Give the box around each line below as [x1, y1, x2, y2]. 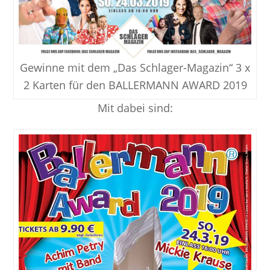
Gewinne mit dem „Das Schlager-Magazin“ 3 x [20, 60, 250, 75]
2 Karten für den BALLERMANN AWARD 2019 [23, 77, 247, 92]
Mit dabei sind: [97, 100, 173, 115]
